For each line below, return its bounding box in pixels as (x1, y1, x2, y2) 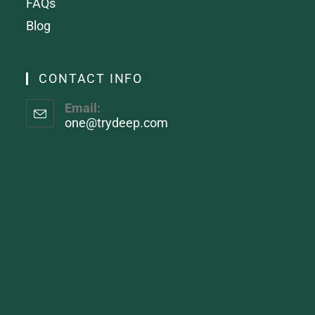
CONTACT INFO (39, 70, 143, 86)
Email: (65, 100, 101, 115)
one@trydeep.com (65, 115, 169, 130)
